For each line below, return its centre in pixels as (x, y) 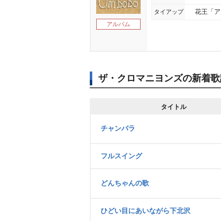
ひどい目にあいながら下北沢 (146, 211)
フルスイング (121, 156)
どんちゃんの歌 (125, 183)
